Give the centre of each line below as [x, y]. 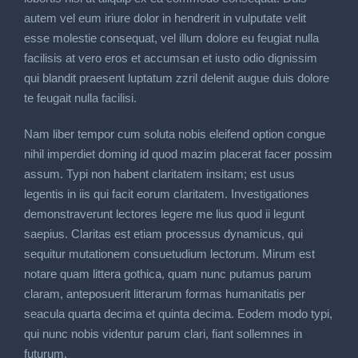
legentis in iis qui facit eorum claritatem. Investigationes [167, 194]
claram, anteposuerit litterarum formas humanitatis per [165, 294]
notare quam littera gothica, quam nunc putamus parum [168, 274]
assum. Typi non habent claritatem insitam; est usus [159, 174]
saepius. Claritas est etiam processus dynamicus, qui [163, 234]
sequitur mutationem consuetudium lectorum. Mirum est [169, 254]
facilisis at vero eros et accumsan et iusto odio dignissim [171, 58]
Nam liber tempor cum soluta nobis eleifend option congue [175, 134]
